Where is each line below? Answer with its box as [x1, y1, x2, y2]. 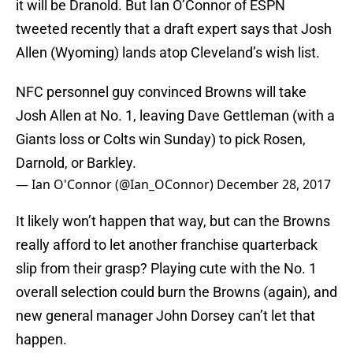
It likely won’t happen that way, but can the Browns [16, 213, 330, 230]
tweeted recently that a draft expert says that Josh [16, 20, 332, 38]
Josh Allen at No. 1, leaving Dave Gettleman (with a [16, 107, 335, 124]
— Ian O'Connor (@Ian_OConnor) [16, 176, 217, 194]
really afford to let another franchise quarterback [16, 236, 318, 254]
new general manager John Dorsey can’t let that [16, 307, 315, 325]
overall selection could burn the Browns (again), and [16, 284, 337, 301]
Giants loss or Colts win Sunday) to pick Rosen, [16, 131, 306, 148]
